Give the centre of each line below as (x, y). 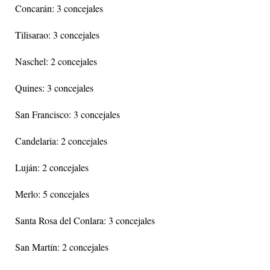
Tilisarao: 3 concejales (57, 35)
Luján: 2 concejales (52, 168)
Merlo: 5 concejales (52, 194)
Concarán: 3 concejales (59, 8)
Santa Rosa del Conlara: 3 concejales (85, 221)
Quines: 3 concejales (54, 88)
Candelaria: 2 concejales (61, 141)
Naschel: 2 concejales (56, 61)
